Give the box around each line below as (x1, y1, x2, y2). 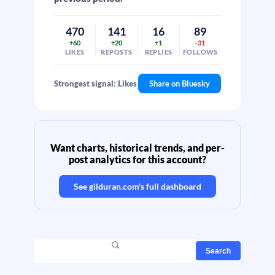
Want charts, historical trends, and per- (50, 142, 225, 153)
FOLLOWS (182, 48, 218, 56)
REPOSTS (101, 48, 133, 56)
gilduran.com (89, 181, 139, 192)
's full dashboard (139, 181, 201, 192)
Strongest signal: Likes (54, 79, 137, 88)
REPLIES (144, 48, 172, 56)
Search (206, 246, 231, 255)
